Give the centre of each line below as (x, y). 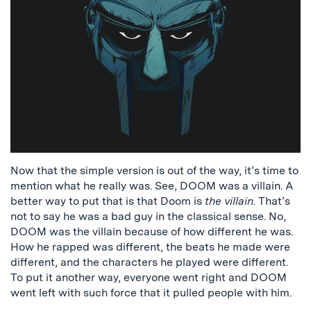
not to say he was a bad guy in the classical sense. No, (148, 216)
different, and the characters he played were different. (149, 262)
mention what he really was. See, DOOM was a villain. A (152, 185)
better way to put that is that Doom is (108, 201)
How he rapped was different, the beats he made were (150, 246)
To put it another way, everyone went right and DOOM (149, 277)
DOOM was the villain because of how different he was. (152, 231)
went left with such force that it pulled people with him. (151, 292)
